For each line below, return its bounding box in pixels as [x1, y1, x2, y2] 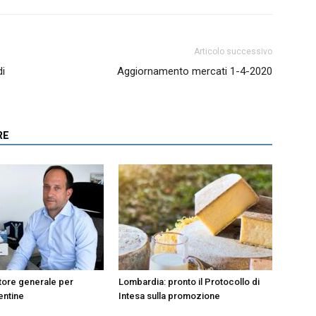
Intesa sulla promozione [119, 291, 220, 302]
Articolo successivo [194, 47, 272, 57]
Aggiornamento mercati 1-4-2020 [117, 65, 272, 78]
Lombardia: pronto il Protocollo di [119, 276, 260, 288]
